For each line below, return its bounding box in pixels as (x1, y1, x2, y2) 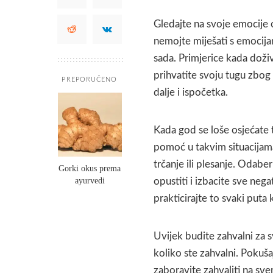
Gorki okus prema (58, 163, 121, 173)
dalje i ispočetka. (154, 87, 228, 97)
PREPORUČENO (62, 76, 118, 83)
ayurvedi (74, 175, 105, 185)
